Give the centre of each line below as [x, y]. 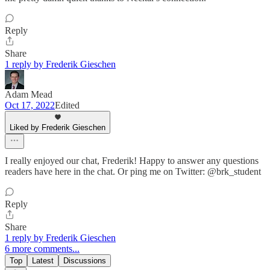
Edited [67, 105]
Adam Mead [29, 94]
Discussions [85, 261]
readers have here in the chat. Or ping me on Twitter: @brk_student [133, 171]
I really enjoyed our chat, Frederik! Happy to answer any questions [132, 161]
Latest [43, 261]
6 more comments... [42, 249]
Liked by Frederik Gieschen [58, 127]
